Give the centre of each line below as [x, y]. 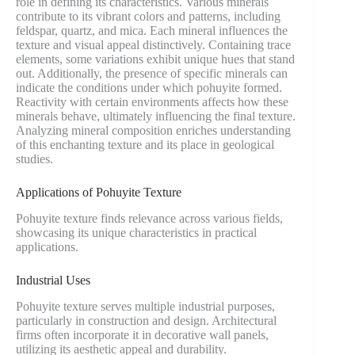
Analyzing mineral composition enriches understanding [153, 131]
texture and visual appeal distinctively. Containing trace [153, 45]
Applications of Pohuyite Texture [99, 193]
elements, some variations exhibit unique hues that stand [155, 59]
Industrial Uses [53, 280]
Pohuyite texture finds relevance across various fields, [149, 218]
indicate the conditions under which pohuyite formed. [149, 88]
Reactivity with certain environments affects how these [152, 102]
